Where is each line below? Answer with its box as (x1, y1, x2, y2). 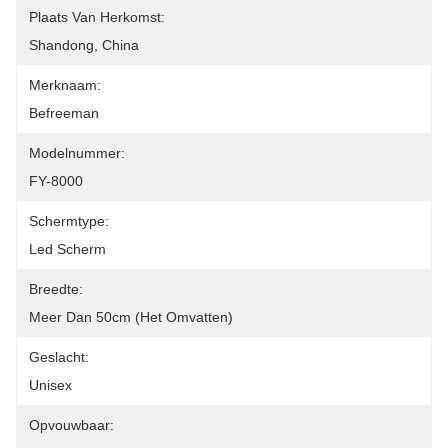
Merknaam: (29, 77, 101, 93)
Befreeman (29, 105, 99, 121)
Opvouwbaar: (29, 417, 114, 433)
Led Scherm (29, 241, 106, 257)
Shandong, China (29, 37, 139, 53)
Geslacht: (29, 349, 89, 365)
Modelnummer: (29, 145, 125, 161)
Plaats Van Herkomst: (29, 9, 165, 25)
